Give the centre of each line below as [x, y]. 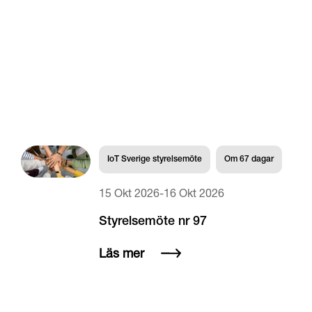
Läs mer [122, 253]
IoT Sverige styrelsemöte [155, 160]
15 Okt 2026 [129, 193]
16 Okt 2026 [194, 193]
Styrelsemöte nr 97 [153, 223]
